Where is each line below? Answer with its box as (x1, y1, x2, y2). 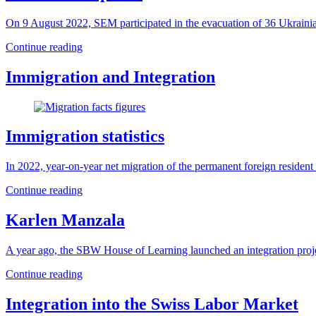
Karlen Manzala (6, 211, 125, 230)
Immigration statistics (6, 127, 164, 146)
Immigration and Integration (6, 67, 215, 86)
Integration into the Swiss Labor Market (6, 295, 298, 314)
